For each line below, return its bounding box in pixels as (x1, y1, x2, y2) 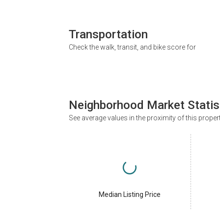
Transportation (69, 27, 148, 41)
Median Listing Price (98, 190, 161, 198)
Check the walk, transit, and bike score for (69, 43, 196, 51)
